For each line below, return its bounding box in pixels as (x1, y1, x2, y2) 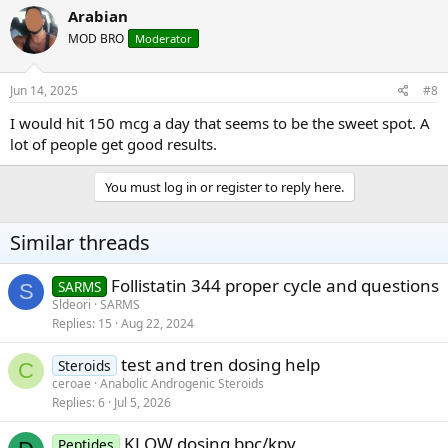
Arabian (68, 6, 128, 27)
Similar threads (10, 228, 150, 256)
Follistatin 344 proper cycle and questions (110, 273, 439, 297)
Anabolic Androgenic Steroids (100, 374, 264, 392)
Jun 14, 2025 (10, 81, 78, 99)
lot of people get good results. (10, 133, 217, 154)
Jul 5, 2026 (114, 393, 171, 411)
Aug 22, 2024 (121, 314, 194, 332)
